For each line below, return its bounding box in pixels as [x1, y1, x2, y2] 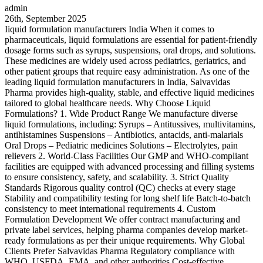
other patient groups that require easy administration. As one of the [5, 66, 249, 76]
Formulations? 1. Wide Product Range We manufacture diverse [5, 108, 238, 119]
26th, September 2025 [5, 13, 86, 23]
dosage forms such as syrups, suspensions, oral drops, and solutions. [5, 45, 256, 55]
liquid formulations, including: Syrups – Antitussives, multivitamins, [5, 119, 255, 129]
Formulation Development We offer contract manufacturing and [5, 214, 240, 224]
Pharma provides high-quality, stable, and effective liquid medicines [5, 87, 254, 97]
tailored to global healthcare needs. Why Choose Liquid [5, 97, 211, 108]
